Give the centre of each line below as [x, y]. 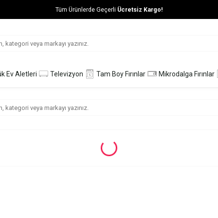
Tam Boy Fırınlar [121, 74]
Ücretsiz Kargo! [140, 9]
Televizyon [66, 74]
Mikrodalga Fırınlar [186, 74]
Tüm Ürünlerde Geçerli [86, 9]
